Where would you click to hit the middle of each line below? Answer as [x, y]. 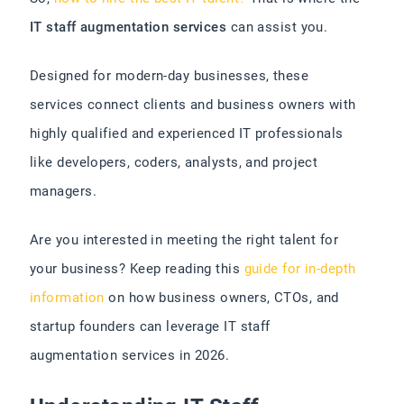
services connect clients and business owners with [193, 105]
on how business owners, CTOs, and [221, 298]
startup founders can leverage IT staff [150, 326]
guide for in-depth [300, 269]
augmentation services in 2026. [130, 355]
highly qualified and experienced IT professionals [187, 133]
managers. [64, 191]
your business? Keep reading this [137, 269]
